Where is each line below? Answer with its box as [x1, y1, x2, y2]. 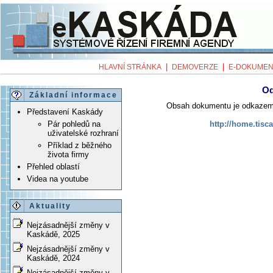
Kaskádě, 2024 [27, 253, 80, 263]
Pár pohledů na [48, 119, 101, 129]
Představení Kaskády [27, 107, 103, 116]
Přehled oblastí [27, 162, 80, 171]
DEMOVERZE [172, 63, 218, 71]
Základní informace [29, 91, 118, 99]
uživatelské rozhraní [48, 129, 119, 138]
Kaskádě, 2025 [27, 230, 80, 239]
